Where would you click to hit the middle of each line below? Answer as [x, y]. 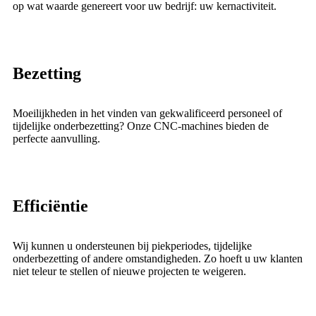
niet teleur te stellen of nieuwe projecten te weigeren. [129, 271]
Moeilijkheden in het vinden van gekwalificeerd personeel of [147, 113]
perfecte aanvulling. [56, 139]
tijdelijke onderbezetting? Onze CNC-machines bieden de [141, 126]
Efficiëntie [50, 206]
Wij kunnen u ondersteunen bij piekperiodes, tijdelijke [132, 246]
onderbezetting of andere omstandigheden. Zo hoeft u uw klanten [158, 259]
